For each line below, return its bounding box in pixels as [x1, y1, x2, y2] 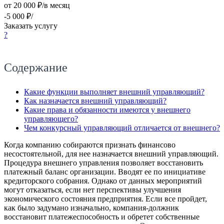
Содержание [4, 60, 67, 74]
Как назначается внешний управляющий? [24, 96, 166, 105]
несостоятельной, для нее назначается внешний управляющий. [4, 149, 218, 158]
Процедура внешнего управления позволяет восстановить [4, 158, 203, 167]
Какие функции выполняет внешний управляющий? [24, 87, 204, 96]
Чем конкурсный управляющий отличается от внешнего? [24, 123, 220, 132]
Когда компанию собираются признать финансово [4, 140, 175, 149]
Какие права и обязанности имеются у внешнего [24, 105, 190, 114]
